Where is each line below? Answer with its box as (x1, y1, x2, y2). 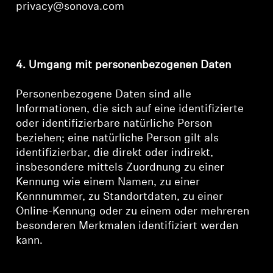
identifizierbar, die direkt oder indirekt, (16, 147, 214, 159)
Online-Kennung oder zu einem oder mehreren (16, 206, 250, 218)
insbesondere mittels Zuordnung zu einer (16, 162, 225, 174)
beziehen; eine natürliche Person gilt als (16, 133, 219, 144)
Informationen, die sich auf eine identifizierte (16, 104, 244, 115)
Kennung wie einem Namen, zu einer (16, 177, 200, 188)
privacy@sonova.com (16, 1, 125, 13)
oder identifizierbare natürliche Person (16, 118, 213, 130)
